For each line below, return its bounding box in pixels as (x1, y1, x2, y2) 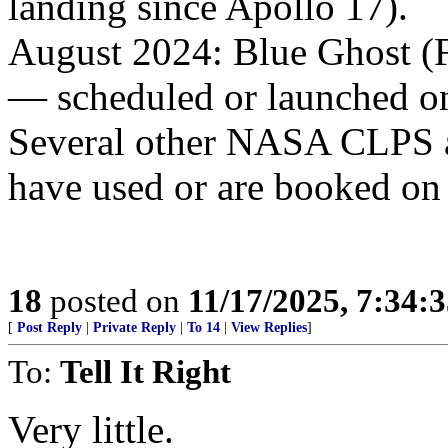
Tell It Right (60, 353, 231, 390)
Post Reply (17, 320, 82, 335)
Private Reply (93, 320, 176, 335)
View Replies (231, 320, 307, 335)
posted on (42, 282, 188, 319)
